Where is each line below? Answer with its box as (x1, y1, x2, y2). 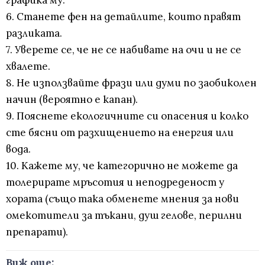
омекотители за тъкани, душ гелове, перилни (6, 209, 242, 222)
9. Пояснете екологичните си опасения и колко (6, 109, 248, 123)
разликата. (6, 27, 62, 40)
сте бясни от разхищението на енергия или (6, 126, 234, 140)
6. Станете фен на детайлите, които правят (6, 10, 241, 24)
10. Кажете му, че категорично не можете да (6, 159, 238, 173)
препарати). (6, 225, 68, 239)
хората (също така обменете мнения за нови (6, 192, 239, 206)
